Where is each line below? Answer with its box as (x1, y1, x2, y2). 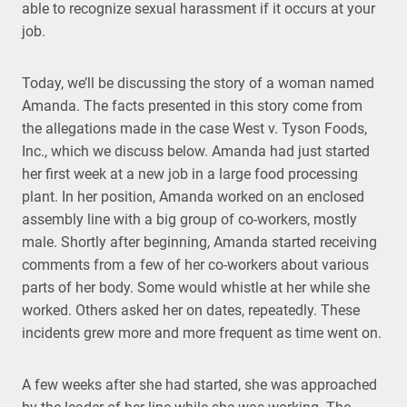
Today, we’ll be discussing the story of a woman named (22, 74, 374, 92)
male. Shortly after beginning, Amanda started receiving (22, 233, 377, 251)
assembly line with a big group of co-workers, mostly (22, 211, 357, 228)
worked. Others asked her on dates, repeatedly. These (22, 302, 360, 319)
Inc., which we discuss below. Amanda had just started (22, 143, 370, 160)
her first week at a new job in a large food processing (22, 165, 358, 183)
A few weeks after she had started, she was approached (22, 376, 377, 393)
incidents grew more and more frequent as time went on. (22, 324, 382, 342)
